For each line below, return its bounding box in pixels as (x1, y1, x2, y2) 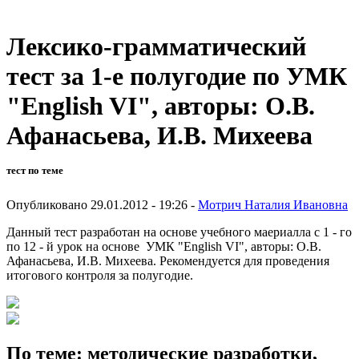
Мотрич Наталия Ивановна (198, 197, 348, 212)
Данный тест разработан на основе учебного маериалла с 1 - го (6, 224, 352, 239)
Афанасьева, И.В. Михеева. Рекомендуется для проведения (6, 253, 329, 268)
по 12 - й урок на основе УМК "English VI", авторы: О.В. (6, 239, 321, 253)
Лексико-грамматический (6, 32, 306, 62)
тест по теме (6, 164, 63, 177)
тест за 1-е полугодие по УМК (6, 62, 347, 91)
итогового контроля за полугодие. (6, 268, 193, 282)
